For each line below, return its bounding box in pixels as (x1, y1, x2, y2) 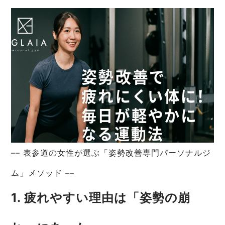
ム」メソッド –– (11, 168, 75, 178)
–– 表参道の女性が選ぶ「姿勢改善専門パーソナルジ (11, 148, 211, 158)
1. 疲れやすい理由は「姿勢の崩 (11, 190, 191, 205)
